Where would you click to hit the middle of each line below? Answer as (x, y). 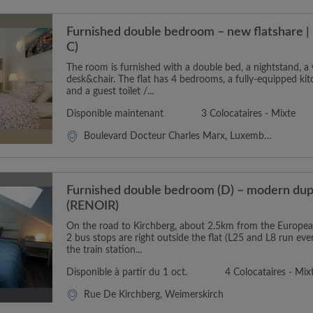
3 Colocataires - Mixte (248, 114)
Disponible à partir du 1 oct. (127, 272)
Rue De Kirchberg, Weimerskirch (154, 295)
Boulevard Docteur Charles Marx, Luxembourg (174, 136)
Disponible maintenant (115, 114)
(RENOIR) (93, 206)
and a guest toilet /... (110, 92)
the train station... (104, 250)
